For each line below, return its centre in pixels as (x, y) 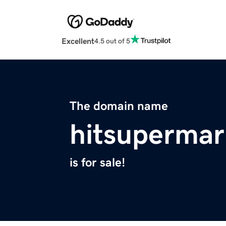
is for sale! (97, 163)
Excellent (78, 41)
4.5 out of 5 (112, 41)
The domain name (119, 106)
